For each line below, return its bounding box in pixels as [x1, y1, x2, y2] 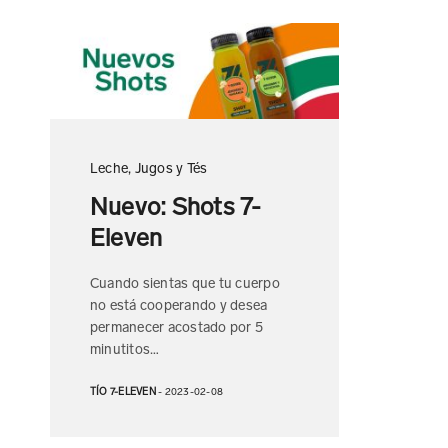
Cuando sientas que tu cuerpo [90, 274, 280, 289]
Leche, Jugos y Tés [90, 159, 208, 174]
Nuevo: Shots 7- [90, 191, 262, 216]
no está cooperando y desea [90, 296, 268, 311]
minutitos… [90, 340, 160, 355]
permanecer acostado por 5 [90, 318, 264, 333]
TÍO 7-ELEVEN [90, 385, 156, 395]
